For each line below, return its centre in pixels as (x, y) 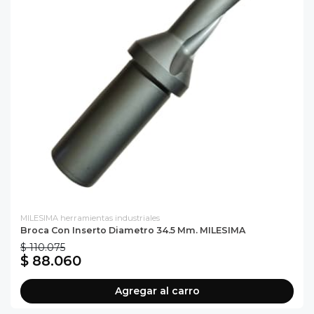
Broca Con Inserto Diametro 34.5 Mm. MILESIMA (133, 231)
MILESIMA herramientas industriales (90, 218)
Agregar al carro (157, 291)
